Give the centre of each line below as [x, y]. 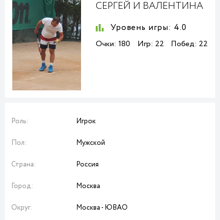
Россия [87, 164]
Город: [22, 186]
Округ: [22, 207]
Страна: [24, 164]
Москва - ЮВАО [102, 207]
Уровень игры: [141, 28]
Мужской [91, 143]
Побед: [184, 44]
